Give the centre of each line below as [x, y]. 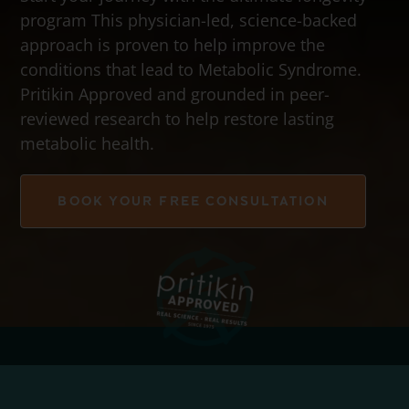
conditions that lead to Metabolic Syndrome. [191, 69]
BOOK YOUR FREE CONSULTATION [193, 201]
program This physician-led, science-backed [189, 20]
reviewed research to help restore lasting [178, 118]
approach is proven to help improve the [173, 44]
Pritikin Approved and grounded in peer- [175, 94]
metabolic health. [88, 143]
